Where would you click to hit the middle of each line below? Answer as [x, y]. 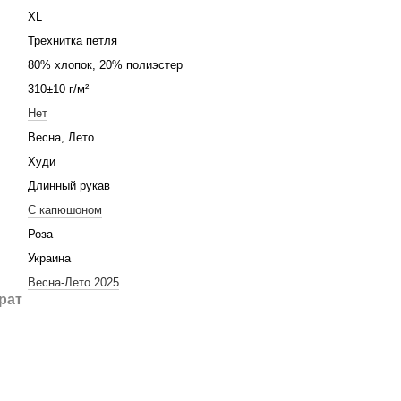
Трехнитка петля [73, 41]
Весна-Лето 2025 [73, 282]
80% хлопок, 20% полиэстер [105, 65]
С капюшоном [65, 210]
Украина [49, 258]
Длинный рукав [69, 186]
